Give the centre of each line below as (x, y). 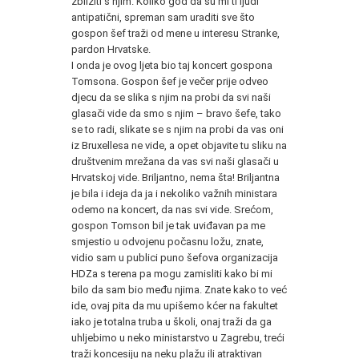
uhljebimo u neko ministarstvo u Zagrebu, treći (178, 337)
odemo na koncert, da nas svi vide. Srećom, (172, 209)
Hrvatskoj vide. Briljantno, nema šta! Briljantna (175, 177)
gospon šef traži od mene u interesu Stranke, (175, 33)
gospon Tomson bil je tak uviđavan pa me (168, 225)
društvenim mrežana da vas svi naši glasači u (175, 161)
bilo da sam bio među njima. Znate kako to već (179, 289)
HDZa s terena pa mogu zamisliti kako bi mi (172, 273)
